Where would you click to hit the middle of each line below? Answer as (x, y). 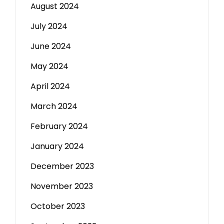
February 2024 (59, 126)
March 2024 (54, 106)
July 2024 (49, 26)
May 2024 (49, 66)
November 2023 (62, 186)
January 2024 (57, 146)
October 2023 (58, 206)
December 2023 (62, 166)
